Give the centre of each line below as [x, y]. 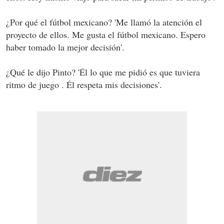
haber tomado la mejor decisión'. [65, 47]
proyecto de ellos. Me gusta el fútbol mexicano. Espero [106, 34]
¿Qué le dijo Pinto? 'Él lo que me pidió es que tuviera [103, 72]
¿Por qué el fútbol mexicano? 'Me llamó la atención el [104, 22]
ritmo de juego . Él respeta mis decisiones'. [84, 84]
